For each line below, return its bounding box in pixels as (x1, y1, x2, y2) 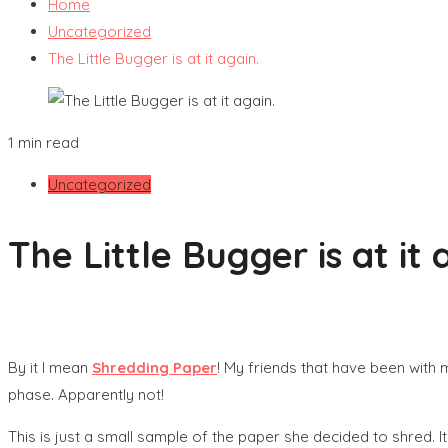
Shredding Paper (92, 357, 217, 377)
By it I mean (8, 357, 92, 377)
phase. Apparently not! (8, 384, 164, 404)
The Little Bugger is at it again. (48, 49, 259, 68)
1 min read (8, 133, 79, 152)
